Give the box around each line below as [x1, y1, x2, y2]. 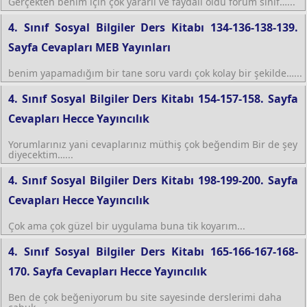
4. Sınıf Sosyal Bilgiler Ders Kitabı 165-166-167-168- [8, 243, 298, 259]
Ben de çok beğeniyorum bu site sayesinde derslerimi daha [8, 290, 282, 304]
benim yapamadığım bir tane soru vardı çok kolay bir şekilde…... [8, 66, 302, 79]
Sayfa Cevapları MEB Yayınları [8, 39, 171, 55]
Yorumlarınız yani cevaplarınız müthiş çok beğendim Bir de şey [8, 137, 297, 151]
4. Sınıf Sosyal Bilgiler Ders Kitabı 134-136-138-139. [8, 19, 298, 35]
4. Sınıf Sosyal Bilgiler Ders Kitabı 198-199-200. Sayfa [8, 172, 298, 188]
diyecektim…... [8, 147, 73, 161]
